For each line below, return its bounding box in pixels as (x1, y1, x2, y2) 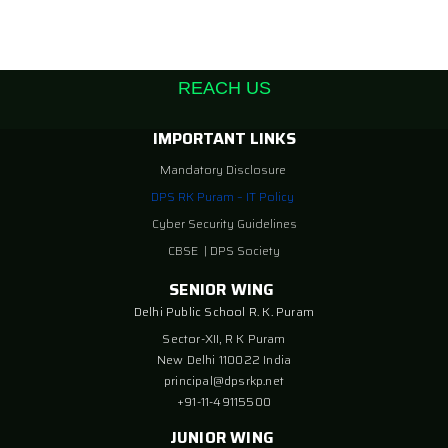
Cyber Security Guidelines (151, 214, 297, 234)
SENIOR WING (169, 277, 279, 303)
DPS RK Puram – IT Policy (151, 187, 294, 207)
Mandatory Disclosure (159, 160, 286, 180)
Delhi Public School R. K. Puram (133, 302, 315, 322)
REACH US (177, 77, 271, 98)
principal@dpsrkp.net (164, 371, 284, 391)
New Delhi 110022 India (156, 350, 292, 370)
